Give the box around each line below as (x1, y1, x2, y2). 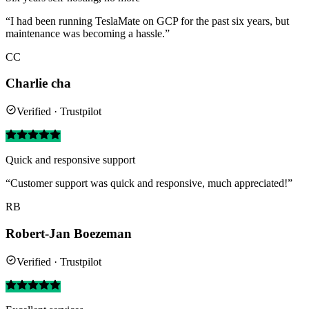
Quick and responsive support (6, 154, 135, 166)
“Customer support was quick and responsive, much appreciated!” (6, 177, 292, 190)
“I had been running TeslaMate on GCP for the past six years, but (6, 14, 289, 27)
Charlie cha (6, 76, 71, 91)
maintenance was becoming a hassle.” (6, 27, 170, 39)
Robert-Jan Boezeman (6, 226, 132, 241)
